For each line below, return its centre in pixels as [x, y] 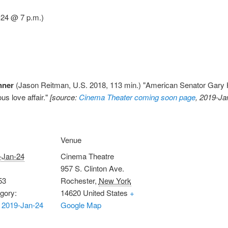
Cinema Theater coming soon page [137, 97]
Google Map [81, 205]
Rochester [77, 180]
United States [105, 192]
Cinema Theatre [87, 156]
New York [115, 180]
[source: [64, 97]
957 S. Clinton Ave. [92, 168]
